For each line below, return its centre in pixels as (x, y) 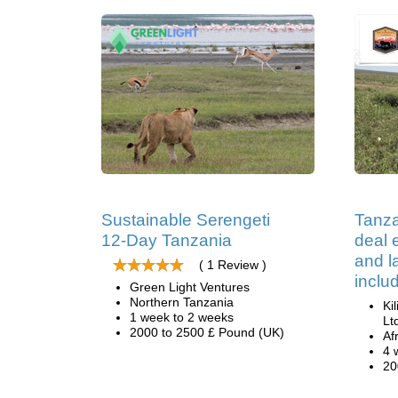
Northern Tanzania (182, 302)
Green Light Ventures (190, 287)
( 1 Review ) (233, 265)
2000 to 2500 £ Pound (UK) (207, 332)
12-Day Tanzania (167, 240)
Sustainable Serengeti (186, 220)
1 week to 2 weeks (182, 317)
